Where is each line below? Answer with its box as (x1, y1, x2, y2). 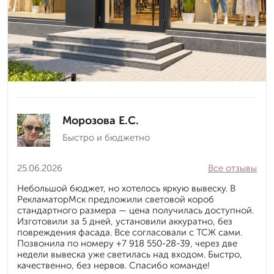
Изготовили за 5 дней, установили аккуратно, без (17, 216, 232, 228)
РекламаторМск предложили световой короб (17, 194, 214, 206)
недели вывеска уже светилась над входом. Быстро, (17, 249, 242, 261)
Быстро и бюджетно (62, 132, 150, 144)
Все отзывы (208, 163, 257, 174)
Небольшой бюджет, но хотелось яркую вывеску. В (17, 183, 235, 194)
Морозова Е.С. (62, 114, 139, 128)
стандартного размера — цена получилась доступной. (17, 205, 254, 217)
